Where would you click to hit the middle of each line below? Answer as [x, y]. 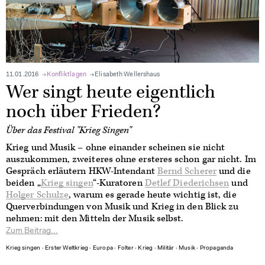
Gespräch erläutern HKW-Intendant [82, 171]
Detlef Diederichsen [187, 183]
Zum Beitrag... [32, 231]
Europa [103, 248]
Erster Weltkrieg [67, 248]
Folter [125, 248]
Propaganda [216, 248]
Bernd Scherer [187, 171]
